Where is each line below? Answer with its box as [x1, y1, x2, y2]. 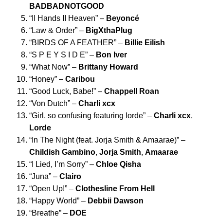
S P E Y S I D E [32, 51, 85, 59]
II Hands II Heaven [32, 14, 95, 23]
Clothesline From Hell [75, 184, 155, 193]
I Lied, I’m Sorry [32, 160, 85, 169]
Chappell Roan [104, 87, 159, 96]
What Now [32, 63, 68, 72]
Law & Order [32, 26, 75, 35]
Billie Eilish [125, 38, 165, 47]
